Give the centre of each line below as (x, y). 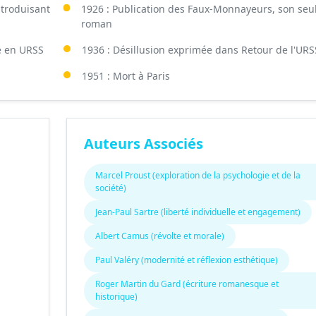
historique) (116, 297)
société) (110, 188)
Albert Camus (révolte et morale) (159, 236)
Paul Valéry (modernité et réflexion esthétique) (186, 260)
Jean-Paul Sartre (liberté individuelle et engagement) (197, 212)
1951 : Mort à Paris (126, 76)
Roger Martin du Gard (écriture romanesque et (187, 284)
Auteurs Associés (143, 144)
